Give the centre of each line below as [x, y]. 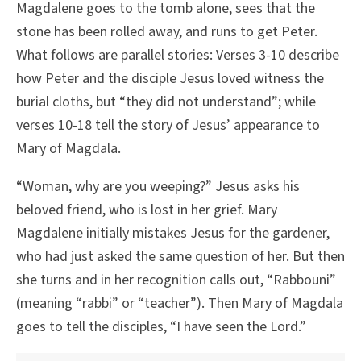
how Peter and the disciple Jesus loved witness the [170, 78]
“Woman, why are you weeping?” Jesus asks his [158, 186]
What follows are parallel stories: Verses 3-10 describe [178, 55]
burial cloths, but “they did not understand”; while [166, 102]
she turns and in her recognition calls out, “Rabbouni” [176, 280]
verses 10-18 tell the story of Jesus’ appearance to [168, 125]
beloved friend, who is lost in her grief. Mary [147, 210]
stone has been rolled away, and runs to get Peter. [167, 31]
